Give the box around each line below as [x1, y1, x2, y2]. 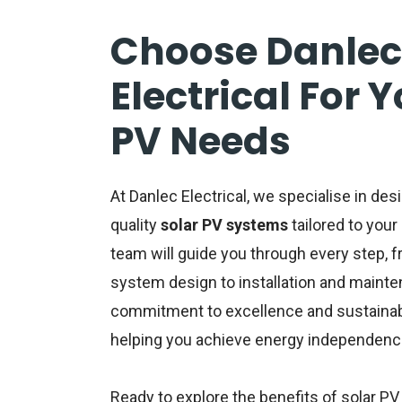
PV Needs [109, 115, 291, 169]
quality [109, 215, 161, 235]
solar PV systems [160, 215, 288, 235]
